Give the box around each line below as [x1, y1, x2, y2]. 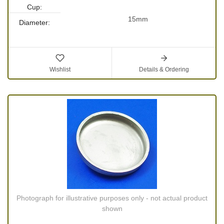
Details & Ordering [138, 66, 189, 73]
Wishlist [49, 66, 70, 73]
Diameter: [18, 18, 50, 27]
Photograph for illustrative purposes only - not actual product [16, 194, 207, 202]
